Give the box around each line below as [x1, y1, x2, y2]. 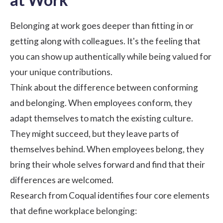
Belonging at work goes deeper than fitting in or [10, 20, 194, 31]
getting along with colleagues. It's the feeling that [10, 35, 201, 46]
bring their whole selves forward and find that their [10, 159, 205, 170]
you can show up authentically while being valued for [10, 51, 212, 62]
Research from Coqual [10, 190, 96, 201]
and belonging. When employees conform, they [10, 97, 192, 108]
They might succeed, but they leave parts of [10, 128, 179, 139]
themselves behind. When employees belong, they [10, 143, 204, 154]
